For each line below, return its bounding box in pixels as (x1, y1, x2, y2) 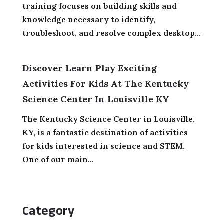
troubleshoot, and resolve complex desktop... (22, 27, 201, 38)
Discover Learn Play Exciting (22, 62, 157, 74)
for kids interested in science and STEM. (22, 140, 185, 151)
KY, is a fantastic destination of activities (22, 127, 188, 137)
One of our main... (22, 154, 94, 164)
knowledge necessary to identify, (22, 14, 155, 24)
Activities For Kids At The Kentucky (22, 77, 189, 89)
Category (22, 198, 74, 223)
